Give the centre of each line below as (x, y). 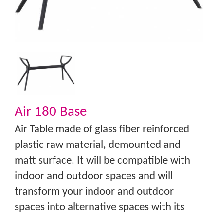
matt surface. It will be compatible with (102, 161)
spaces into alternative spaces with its (100, 208)
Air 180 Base (51, 112)
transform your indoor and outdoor (94, 192)
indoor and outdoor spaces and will (94, 177)
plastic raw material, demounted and (98, 145)
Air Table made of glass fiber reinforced (102, 130)
